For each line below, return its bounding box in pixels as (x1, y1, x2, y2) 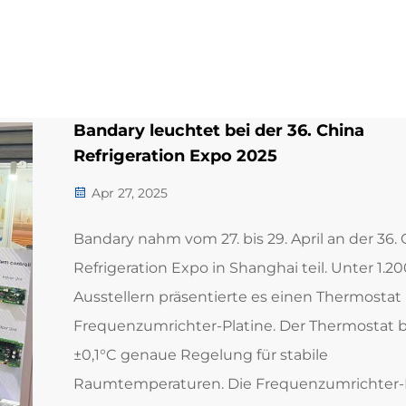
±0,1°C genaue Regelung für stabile (72, 346, 328, 363)
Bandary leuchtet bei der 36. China (72, 121, 364, 140)
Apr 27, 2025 (87, 185, 168, 201)
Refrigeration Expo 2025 (72, 146, 277, 166)
